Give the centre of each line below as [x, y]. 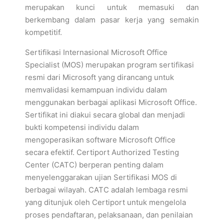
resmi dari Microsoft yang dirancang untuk [99, 77]
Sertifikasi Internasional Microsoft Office [96, 52]
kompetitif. [43, 32]
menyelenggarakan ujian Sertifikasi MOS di [101, 177]
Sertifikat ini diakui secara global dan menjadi [105, 115]
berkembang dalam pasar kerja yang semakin [112, 20]
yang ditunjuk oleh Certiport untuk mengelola [105, 202]
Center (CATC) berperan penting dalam [94, 165]
